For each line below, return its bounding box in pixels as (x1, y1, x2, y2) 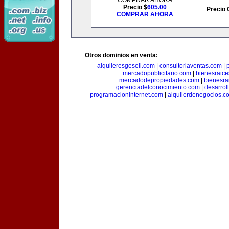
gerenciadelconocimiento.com (116, 84, 200, 91)
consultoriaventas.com (159, 62, 222, 70)
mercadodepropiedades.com (119, 77, 199, 84)
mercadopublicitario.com (122, 70, 191, 77)
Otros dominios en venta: (85, 52, 158, 59)
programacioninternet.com (89, 91, 163, 98)
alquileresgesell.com (97, 62, 155, 70)
